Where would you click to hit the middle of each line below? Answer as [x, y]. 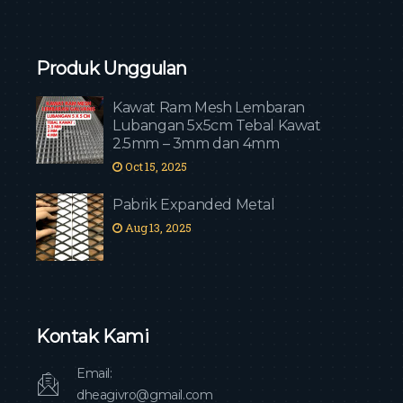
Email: [94, 373]
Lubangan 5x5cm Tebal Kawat [217, 125]
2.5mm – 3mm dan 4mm [196, 143]
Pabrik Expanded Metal [194, 205]
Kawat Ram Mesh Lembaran [209, 107]
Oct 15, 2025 [154, 166]
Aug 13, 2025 [157, 228]
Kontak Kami [93, 336]
